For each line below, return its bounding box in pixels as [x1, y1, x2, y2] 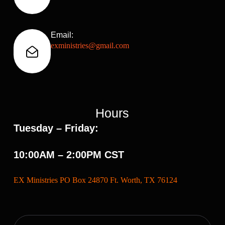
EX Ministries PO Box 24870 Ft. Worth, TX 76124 [13, 176, 177, 184]
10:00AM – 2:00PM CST [13, 149, 124, 160]
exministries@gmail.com [50, 41, 129, 50]
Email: [50, 31, 73, 39]
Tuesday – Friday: [13, 123, 101, 134]
